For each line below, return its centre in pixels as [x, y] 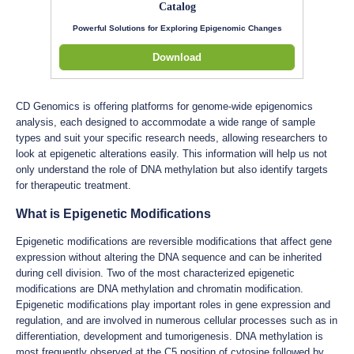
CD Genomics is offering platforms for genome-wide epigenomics [164, 106]
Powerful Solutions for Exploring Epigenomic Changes [177, 28]
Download [177, 57]
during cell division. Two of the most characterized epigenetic [155, 273]
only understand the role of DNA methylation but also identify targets [172, 169]
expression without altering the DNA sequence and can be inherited [169, 257]
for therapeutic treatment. [73, 185]
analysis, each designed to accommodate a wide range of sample [166, 122]
